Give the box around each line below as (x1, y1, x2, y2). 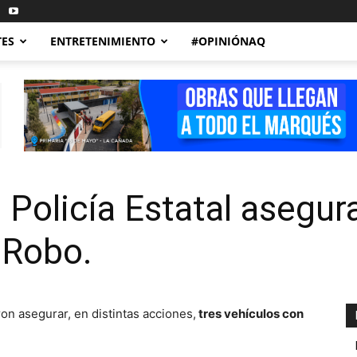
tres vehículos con (198, 306, 304, 321)
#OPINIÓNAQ (191, 33, 265, 49)
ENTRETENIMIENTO (50, 33, 155, 49)
